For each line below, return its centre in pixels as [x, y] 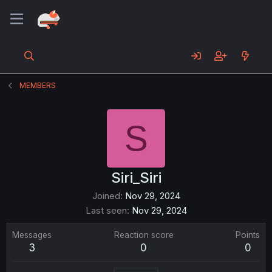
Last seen [106, 210]
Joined [106, 196]
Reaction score [144, 235]
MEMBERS [38, 85]
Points [248, 235]
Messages [32, 235]
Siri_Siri [136, 178]
